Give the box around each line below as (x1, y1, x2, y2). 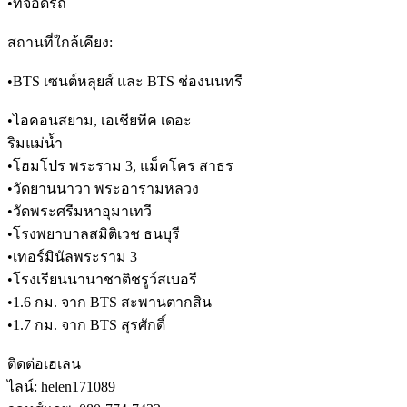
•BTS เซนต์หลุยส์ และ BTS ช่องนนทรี (7, 73, 243, 89)
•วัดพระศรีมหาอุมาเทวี (7, 203, 152, 219)
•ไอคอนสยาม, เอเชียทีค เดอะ (7, 112, 192, 128)
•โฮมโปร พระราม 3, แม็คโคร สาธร (7, 157, 233, 174)
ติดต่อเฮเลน (7, 355, 81, 372)
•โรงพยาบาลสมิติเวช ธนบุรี (7, 225, 180, 242)
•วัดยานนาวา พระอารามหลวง (7, 180, 199, 196)
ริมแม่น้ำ (7, 134, 63, 151)
